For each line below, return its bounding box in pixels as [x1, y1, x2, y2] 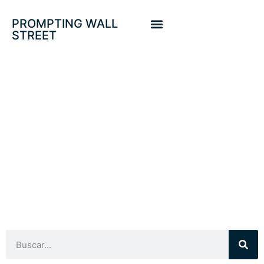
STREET [12, 28, 57, 42]
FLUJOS [84, 65, 180, 93]
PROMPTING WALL [12, 16, 118, 31]
